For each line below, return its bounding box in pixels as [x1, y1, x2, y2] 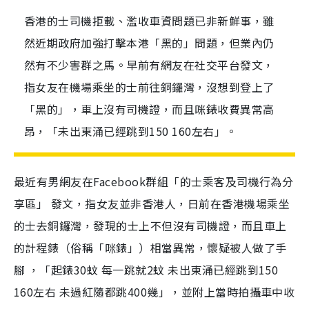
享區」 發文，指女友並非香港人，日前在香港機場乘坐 [14, 195, 290, 212]
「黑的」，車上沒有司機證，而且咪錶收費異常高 [24, 101, 275, 118]
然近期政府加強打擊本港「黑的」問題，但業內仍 [24, 34, 275, 52]
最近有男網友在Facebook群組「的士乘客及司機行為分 [14, 173, 294, 190]
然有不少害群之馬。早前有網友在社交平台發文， [24, 57, 275, 74]
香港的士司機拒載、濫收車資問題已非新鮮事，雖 [24, 12, 275, 30]
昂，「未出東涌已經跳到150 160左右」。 [24, 123, 237, 140]
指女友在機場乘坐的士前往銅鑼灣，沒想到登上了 [24, 79, 275, 96]
